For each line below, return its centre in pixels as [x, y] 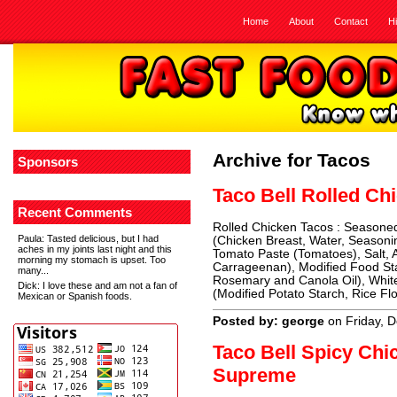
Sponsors [48, 162]
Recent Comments [75, 212]
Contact [351, 21]
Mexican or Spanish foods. [75, 296]
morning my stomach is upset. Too [92, 260]
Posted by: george [269, 321]
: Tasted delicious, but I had [100, 238]
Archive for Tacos [292, 160]
